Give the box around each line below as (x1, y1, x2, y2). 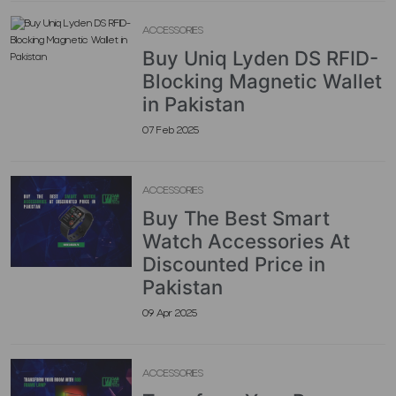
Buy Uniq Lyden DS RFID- (142, 46, 379, 70)
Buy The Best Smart (142, 206, 331, 230)
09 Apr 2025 (142, 308, 198, 319)
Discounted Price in (142, 252, 326, 276)
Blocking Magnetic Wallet (142, 69, 383, 93)
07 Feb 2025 (142, 126, 200, 136)
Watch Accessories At (142, 229, 351, 253)
